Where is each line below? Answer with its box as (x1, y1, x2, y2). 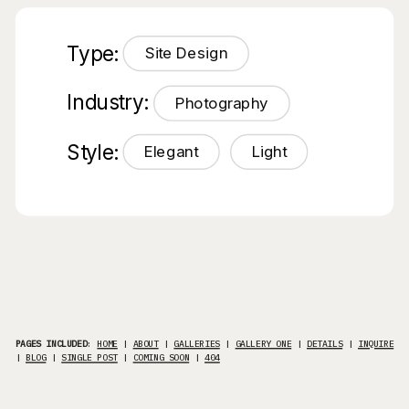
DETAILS (307, 337, 343, 350)
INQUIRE (358, 337, 394, 350)
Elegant (144, 142, 198, 162)
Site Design (144, 44, 228, 64)
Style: (66, 139, 118, 165)
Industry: (66, 89, 149, 116)
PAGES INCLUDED (15, 337, 88, 350)
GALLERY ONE (235, 337, 292, 350)
